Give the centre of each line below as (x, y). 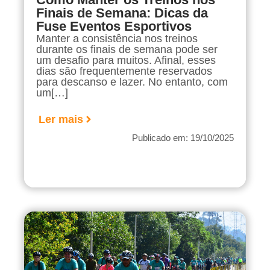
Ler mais (61, 120)
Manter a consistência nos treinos (117, 38)
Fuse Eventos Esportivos (114, 26)
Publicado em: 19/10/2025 (183, 138)
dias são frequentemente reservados (124, 71)
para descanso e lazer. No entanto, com (132, 82)
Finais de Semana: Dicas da (122, 13)
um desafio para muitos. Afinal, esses (126, 60)
